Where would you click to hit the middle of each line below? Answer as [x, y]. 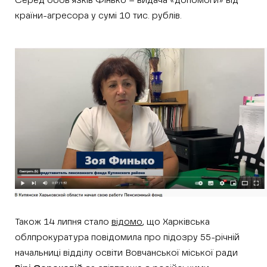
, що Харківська [176, 222]
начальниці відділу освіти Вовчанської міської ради [126, 253]
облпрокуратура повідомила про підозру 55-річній [127, 238]
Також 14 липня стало [63, 222]
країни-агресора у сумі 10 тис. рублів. [98, 16]
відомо [127, 222]
